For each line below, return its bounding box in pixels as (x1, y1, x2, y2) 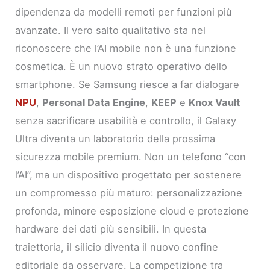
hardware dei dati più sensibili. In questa (15, 223, 207, 236)
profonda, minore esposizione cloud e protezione (15, 205, 250, 218)
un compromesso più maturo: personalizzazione (15, 187, 243, 199)
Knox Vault (189, 96, 240, 109)
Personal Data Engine (42, 96, 146, 109)
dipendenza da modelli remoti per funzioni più (15, 6, 233, 19)
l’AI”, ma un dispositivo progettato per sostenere (15, 169, 242, 181)
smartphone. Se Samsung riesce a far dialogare (15, 78, 240, 91)
